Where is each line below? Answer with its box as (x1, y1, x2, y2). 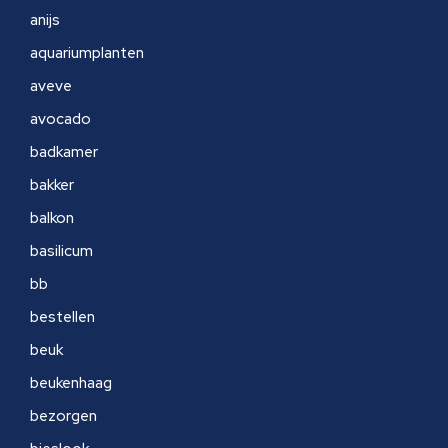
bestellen (30, 307, 95, 327)
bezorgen (30, 406, 97, 426)
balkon (30, 208, 74, 228)
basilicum (30, 241, 93, 261)
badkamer (30, 142, 98, 162)
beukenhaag (30, 373, 112, 393)
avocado (30, 109, 91, 129)
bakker (30, 175, 74, 195)
